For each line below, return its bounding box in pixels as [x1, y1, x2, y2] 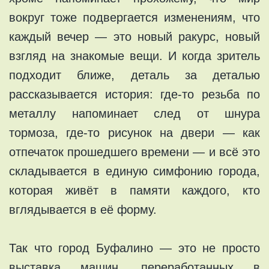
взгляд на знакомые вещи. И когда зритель [9, 49, 260, 62]
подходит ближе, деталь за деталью [9, 68, 260, 82]
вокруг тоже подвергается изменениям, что [9, 10, 260, 24]
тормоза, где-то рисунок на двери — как [9, 125, 260, 139]
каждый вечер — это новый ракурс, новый [9, 29, 260, 43]
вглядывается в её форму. [9, 202, 157, 216]
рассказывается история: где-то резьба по [9, 87, 260, 101]
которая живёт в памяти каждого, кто [9, 183, 260, 197]
